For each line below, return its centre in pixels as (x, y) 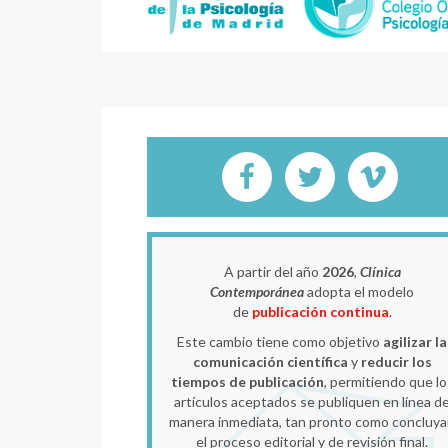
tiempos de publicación (247, 381)
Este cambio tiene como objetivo (280, 341)
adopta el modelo (359, 291)
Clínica (380, 271)
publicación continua (320, 311)
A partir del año (272, 271)
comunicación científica (270, 361)
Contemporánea (257, 291)
